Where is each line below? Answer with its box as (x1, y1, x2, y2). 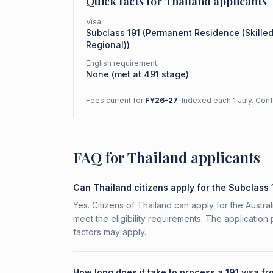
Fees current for (86, 96, 145, 105)
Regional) (86, 40, 127, 50)
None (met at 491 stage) (86, 69, 189, 79)
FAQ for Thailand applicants (73, 147, 260, 167)
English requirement (86, 58, 157, 68)
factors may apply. (73, 227, 146, 237)
